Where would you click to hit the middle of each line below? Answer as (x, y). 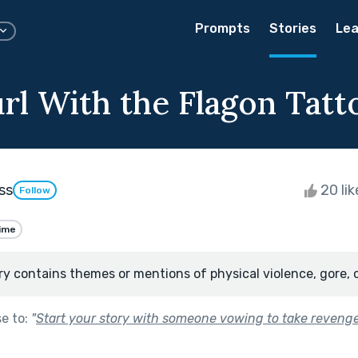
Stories (293, 28)
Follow (35, 191)
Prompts (223, 28)
